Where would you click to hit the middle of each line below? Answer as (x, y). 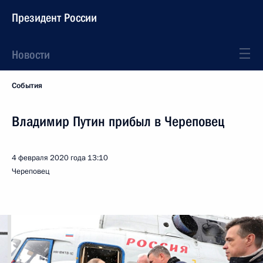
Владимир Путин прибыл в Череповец (118, 122)
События (27, 86)
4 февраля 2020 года (49, 158)
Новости (31, 55)
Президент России (54, 18)
